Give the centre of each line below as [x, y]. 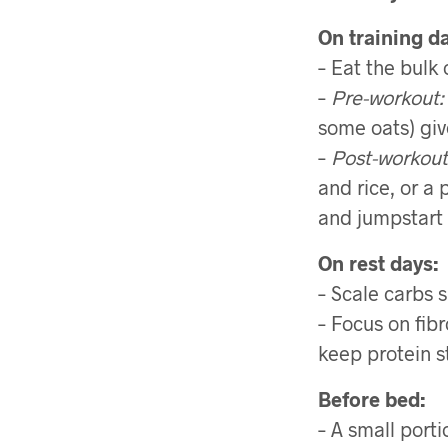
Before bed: [371, 398]
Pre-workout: [387, 96]
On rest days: [378, 262]
